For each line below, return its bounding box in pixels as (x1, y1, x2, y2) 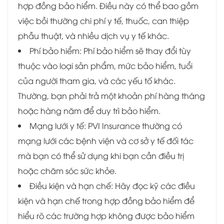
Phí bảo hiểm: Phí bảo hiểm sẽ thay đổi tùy (29, 45, 191, 56)
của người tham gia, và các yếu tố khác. (18, 75, 175, 86)
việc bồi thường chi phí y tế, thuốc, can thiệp (18, 15, 189, 26)
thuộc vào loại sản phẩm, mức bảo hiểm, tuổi (18, 60, 192, 71)
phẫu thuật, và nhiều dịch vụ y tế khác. (18, 30, 169, 41)
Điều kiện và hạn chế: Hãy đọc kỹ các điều (29, 180, 195, 191)
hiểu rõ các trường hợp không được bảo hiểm (18, 210, 194, 221)
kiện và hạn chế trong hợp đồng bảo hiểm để (18, 195, 194, 206)
